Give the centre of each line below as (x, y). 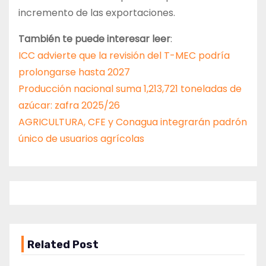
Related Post (63, 244)
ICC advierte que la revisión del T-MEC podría (124, 55)
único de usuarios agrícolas (81, 138)
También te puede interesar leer (94, 39)
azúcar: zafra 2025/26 (69, 105)
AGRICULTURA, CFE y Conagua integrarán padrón (133, 122)
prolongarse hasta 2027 (74, 72)
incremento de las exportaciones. (97, 12)
